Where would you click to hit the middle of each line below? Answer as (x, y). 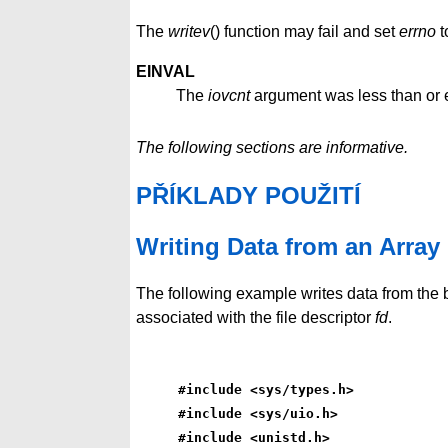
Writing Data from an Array (288, 246)
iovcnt (229, 96)
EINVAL (165, 72)
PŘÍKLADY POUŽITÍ (248, 195)
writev (189, 32)
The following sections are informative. (272, 147)
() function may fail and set (304, 32)
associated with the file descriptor (255, 317)
